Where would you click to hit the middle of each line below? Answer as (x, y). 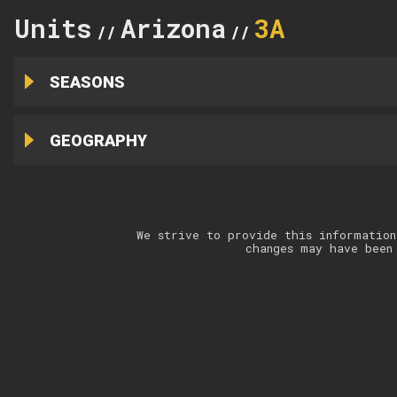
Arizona (173, 28)
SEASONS (87, 82)
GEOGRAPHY (98, 140)
